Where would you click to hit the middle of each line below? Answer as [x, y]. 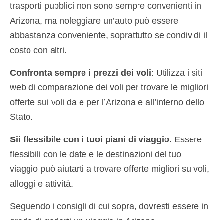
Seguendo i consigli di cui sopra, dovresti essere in [109, 206]
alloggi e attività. [41, 183]
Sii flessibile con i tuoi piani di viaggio [90, 139]
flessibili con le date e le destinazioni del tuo [96, 154]
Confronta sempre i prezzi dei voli [81, 72]
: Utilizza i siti [177, 72]
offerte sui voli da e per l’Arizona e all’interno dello [107, 102]
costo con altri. [38, 50]
